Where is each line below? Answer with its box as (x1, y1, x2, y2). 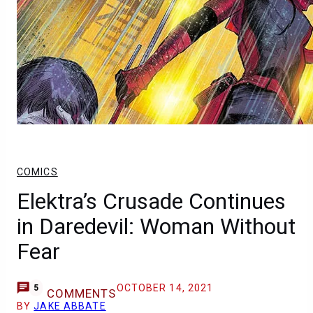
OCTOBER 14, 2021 (116, 282, 214, 293)
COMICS (17, 166, 58, 177)
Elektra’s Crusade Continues (17, 188, 286, 214)
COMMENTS (46, 286, 117, 300)
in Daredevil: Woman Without (17, 213, 296, 240)
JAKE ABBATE (34, 300, 106, 312)
